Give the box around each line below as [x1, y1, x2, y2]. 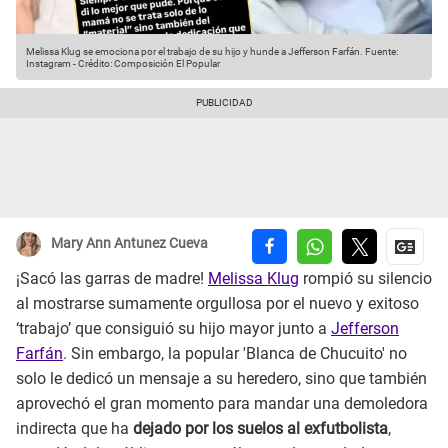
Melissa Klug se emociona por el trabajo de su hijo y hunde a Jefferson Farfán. [26, 46, 363, 58]
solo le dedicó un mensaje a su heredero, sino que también [16, 369, 427, 389]
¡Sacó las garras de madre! [16, 269, 208, 289]
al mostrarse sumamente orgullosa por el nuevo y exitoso [16, 294, 419, 314]
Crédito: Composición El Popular [78, 58, 220, 70]
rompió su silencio [299, 269, 432, 289]
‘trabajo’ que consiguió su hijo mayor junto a [16, 319, 331, 339]
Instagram [26, 58, 71, 70]
